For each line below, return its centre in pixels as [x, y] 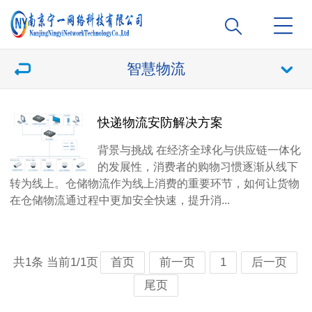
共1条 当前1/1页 [55, 262]
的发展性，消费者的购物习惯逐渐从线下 [198, 166]
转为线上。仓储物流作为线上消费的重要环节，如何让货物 [155, 183]
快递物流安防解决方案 [160, 123]
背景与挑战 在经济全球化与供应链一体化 [199, 150]
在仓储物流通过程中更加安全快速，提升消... [120, 200]
